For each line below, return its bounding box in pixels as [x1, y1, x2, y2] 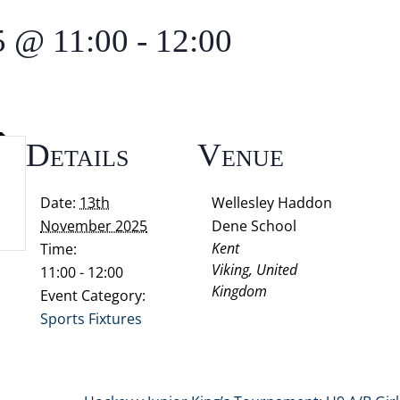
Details [26, 137, 129, 173]
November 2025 [40, 216, 148, 236]
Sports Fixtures [40, 309, 143, 329]
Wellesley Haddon [212, 193, 333, 212]
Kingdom [212, 281, 268, 301]
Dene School [212, 216, 297, 236]
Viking [212, 260, 250, 279]
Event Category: [40, 286, 146, 305]
